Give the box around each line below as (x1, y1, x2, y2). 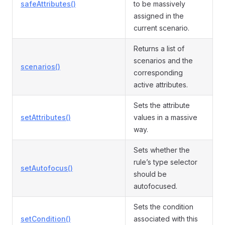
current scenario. (134, 24, 189, 32)
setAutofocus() (21, 164, 73, 172)
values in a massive (134, 113, 197, 122)
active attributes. (134, 80, 188, 89)
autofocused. (134, 182, 177, 190)
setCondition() (21, 214, 71, 223)
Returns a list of (134, 44, 184, 53)
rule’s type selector (134, 158, 197, 166)
